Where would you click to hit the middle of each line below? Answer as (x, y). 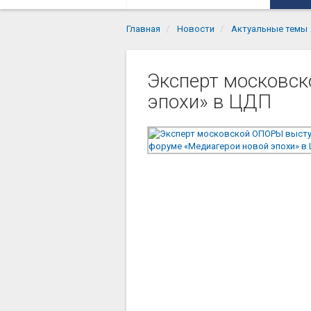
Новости (196, 28)
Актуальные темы (269, 28)
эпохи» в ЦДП (209, 101)
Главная (143, 28)
